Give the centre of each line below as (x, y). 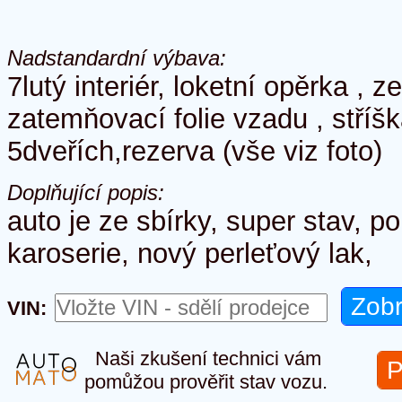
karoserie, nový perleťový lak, (190, 253)
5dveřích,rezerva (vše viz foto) (195, 151)
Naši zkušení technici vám (203, 358)
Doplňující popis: (86, 192)
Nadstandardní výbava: (117, 58)
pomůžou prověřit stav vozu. (206, 382)
